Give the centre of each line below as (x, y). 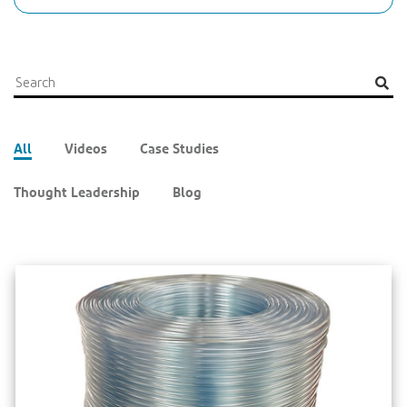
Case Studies (179, 149)
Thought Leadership (77, 192)
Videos (86, 149)
